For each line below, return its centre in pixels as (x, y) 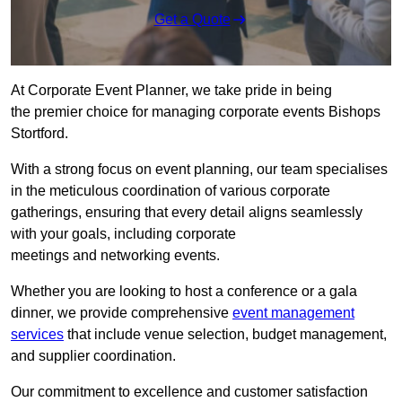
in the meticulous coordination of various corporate (170, 191)
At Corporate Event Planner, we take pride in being (171, 91)
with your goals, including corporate (123, 234)
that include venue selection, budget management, (225, 335)
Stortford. (39, 134)
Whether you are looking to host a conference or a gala (184, 292)
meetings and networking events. (115, 256)
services (37, 335)
